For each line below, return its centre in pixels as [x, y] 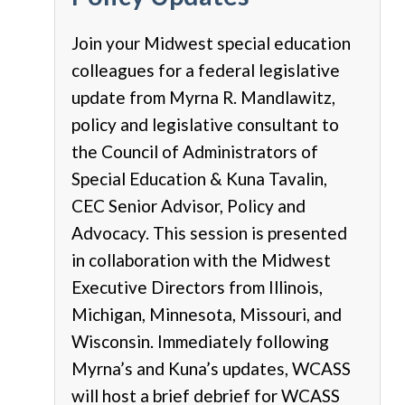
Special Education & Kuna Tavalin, [199, 178]
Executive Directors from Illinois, [197, 287]
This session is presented [250, 232]
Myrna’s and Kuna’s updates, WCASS [211, 368]
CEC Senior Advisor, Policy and [188, 205]
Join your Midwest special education [211, 42]
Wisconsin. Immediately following [200, 341]
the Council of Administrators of [195, 151]
